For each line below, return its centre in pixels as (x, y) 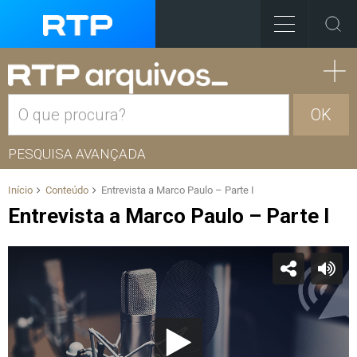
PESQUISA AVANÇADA (77, 154)
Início (20, 190)
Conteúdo (67, 190)
